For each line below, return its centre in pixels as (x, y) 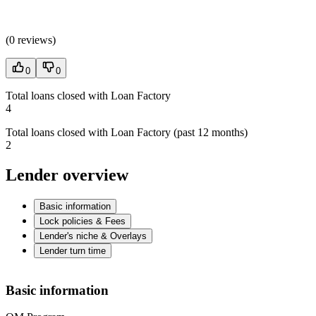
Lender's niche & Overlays (93, 236)
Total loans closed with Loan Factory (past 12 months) (127, 133)
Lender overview (67, 175)
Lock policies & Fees (83, 221)
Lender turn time (73, 251)
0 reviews (31, 40)
